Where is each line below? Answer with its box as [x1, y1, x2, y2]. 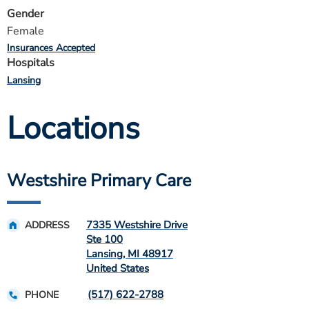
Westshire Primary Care [7, 169, 191, 192]
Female [7, 23, 44, 39]
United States [86, 261, 149, 275]
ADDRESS [25, 219, 70, 232]
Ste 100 [86, 232, 123, 246]
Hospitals [7, 55, 54, 70]
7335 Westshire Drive [86, 218, 188, 232]
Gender [7, 6, 44, 21]
